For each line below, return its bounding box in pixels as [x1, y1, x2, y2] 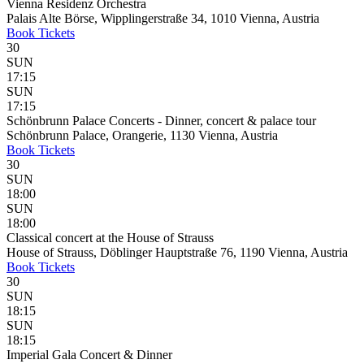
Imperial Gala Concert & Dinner [6, 348, 172, 362]
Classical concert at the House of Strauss [6, 231, 214, 245]
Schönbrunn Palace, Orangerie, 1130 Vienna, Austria [6, 128, 278, 142]
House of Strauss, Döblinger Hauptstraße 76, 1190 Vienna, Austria [6, 245, 348, 259]
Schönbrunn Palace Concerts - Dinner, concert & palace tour [6, 114, 316, 128]
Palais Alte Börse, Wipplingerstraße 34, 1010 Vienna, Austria [6, 11, 319, 25]
